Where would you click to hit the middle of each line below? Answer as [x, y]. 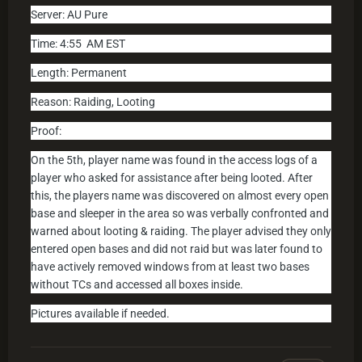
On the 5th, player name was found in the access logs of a [174, 160]
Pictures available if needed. [100, 314]
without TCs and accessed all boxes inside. [137, 285]
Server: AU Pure [69, 15]
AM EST [103, 44]
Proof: [46, 131]
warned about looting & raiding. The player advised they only [181, 232]
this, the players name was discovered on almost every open [180, 196]
